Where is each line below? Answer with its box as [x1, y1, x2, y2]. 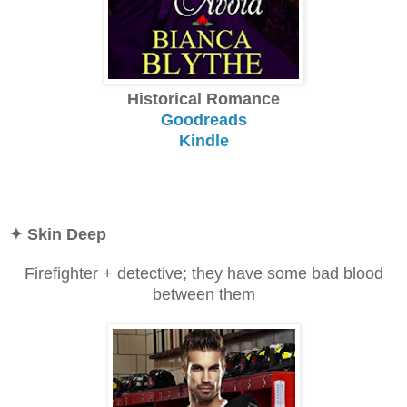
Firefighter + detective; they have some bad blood [24, 263, 383, 283]
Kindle [178, 131, 229, 150]
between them [152, 284, 255, 303]
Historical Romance [127, 89, 280, 108]
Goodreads [160, 110, 247, 129]
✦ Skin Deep [9, 224, 106, 243]
